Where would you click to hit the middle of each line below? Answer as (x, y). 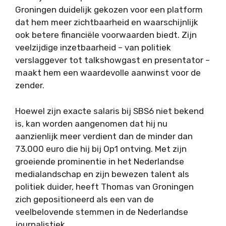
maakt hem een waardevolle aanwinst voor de (108, 73)
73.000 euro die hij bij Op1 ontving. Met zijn (101, 149)
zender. (30, 86)
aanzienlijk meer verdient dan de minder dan (104, 136)
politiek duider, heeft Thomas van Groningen (104, 186)
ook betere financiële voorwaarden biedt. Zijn (106, 35)
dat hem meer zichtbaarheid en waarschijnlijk (107, 22)
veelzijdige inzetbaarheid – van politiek (93, 48)
